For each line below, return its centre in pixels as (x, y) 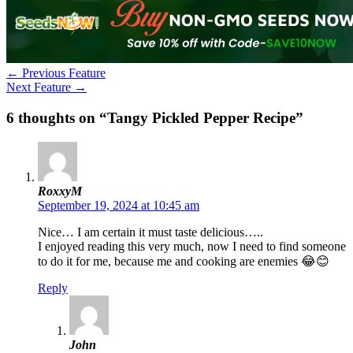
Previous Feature (62, 73)
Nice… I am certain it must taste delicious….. (150, 232)
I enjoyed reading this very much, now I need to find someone (192, 246)
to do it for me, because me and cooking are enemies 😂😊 (184, 261)
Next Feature (40, 87)
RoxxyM (60, 191)
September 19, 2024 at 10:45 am (119, 205)
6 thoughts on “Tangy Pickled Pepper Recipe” (155, 117)
